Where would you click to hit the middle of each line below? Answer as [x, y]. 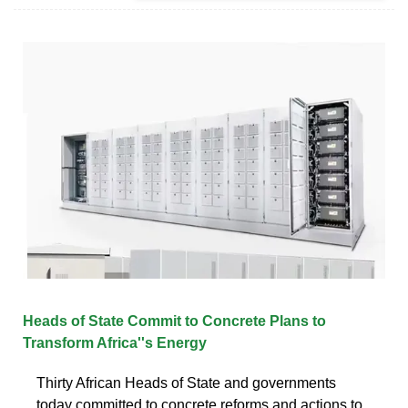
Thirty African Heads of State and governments [186, 382]
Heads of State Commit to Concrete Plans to [174, 321]
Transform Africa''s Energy [115, 342]
